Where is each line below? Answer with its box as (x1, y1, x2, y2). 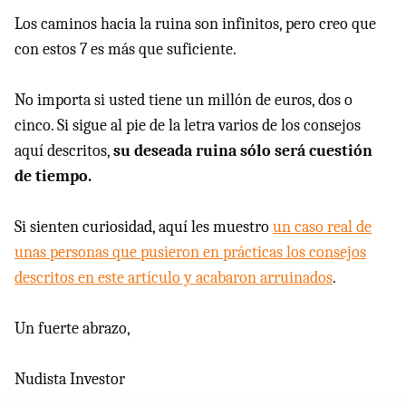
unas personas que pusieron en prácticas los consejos (14, 243, 366, 263)
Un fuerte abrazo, (14, 319, 130, 339)
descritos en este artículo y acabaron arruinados (14, 268, 333, 288)
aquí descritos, (14, 141, 113, 161)
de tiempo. (14, 167, 92, 187)
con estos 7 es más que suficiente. (14, 40, 237, 60)
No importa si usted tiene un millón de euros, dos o (14, 91, 353, 111)
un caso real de (273, 217, 372, 237)
